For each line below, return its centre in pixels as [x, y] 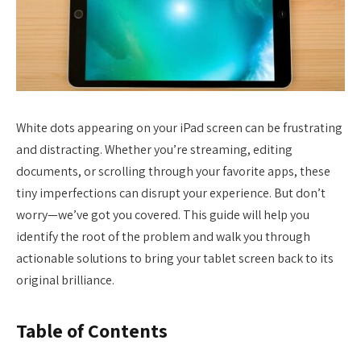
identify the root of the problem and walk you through [163, 237]
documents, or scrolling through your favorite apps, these [173, 171]
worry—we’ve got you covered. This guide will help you [163, 215]
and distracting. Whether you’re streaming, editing [154, 149]
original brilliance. [65, 280]
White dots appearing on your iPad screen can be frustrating [179, 128]
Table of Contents [92, 331]
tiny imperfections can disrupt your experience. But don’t [171, 193]
